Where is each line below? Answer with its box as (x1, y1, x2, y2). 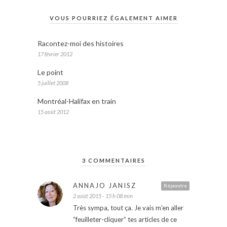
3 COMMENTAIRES (82, 157, 145, 164)
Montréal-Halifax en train (37, 96, 116, 105)
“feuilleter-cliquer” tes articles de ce (73, 215, 177, 223)
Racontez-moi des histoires (37, 39, 124, 48)
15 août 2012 (37, 108, 69, 115)
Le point (37, 67, 63, 77)
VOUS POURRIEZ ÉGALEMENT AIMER (49, 14, 178, 21)
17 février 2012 (37, 50, 72, 57)
